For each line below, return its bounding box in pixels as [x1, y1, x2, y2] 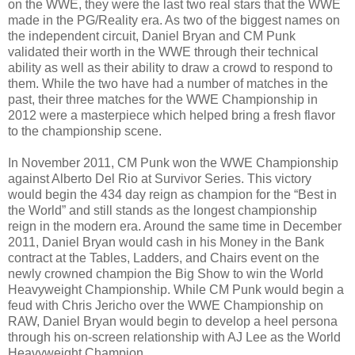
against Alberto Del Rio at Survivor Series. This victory [8, 171, 311, 185]
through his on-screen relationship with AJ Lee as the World [8, 330, 341, 344]
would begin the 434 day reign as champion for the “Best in [8, 187, 337, 201]
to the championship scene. [8, 124, 162, 138]
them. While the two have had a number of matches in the [8, 76, 328, 90]
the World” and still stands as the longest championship [8, 203, 317, 217]
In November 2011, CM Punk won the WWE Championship [8, 155, 338, 170]
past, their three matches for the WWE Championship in [8, 92, 318, 106]
